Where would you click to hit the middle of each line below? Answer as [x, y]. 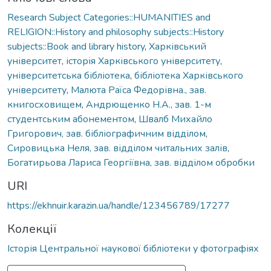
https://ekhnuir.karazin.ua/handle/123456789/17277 [119, 205]
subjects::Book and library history [76, 46]
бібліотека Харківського [189, 75]
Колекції [32, 229]
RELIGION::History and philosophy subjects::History [116, 32]
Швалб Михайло [175, 119]
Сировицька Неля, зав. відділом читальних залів [117, 148]
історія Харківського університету [143, 61]
